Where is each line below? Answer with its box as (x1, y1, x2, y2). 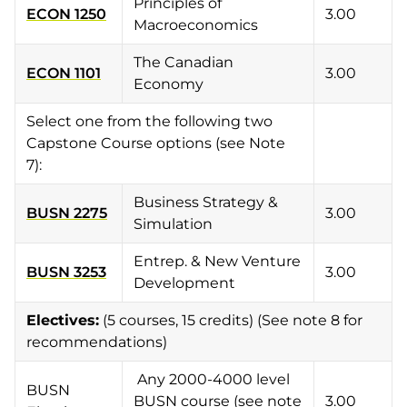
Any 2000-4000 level (134, 371, 290, 388)
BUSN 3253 (26, 263, 106, 281)
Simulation (134, 215, 213, 233)
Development (134, 274, 235, 292)
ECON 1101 (26, 65, 101, 82)
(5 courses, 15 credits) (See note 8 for (99, 312, 362, 329)
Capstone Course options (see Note (26, 134, 285, 152)
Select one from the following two (26, 113, 273, 130)
